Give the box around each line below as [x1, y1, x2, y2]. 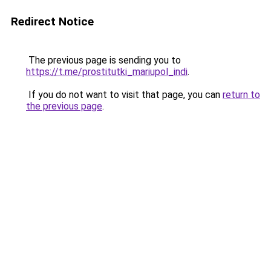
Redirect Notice [11, 15, 94, 28]
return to [223, 89, 260, 100]
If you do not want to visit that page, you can [26, 89, 223, 100]
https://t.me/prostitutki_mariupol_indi [26, 66, 188, 77]
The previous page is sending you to [26, 54, 181, 66]
